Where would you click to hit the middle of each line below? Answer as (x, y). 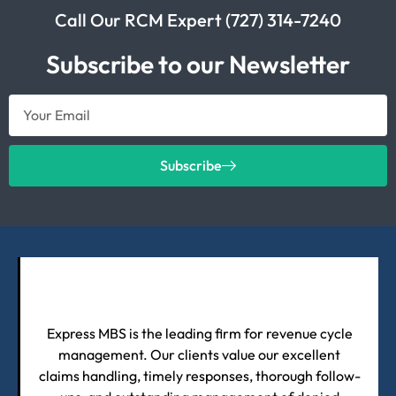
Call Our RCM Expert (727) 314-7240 (198, 19)
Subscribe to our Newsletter (198, 64)
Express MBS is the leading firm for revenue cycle (199, 333)
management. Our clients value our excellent (199, 354)
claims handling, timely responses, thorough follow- (199, 375)
